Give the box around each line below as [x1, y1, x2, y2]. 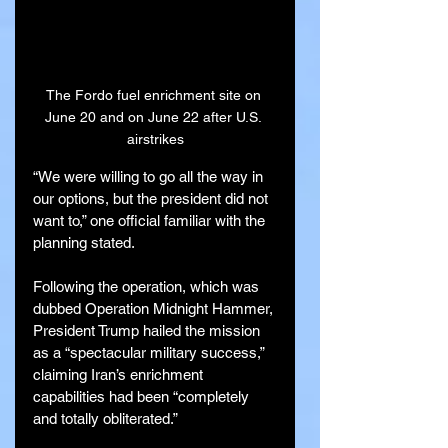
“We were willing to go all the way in [33, 167, 267, 185]
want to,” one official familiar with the [33, 211, 269, 229]
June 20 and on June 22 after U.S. [45, 108, 265, 125]
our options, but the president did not [33, 189, 272, 207]
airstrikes [126, 130, 184, 147]
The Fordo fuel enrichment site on [45, 86, 265, 103]
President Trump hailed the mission [33, 321, 264, 339]
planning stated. [33, 233, 135, 251]
